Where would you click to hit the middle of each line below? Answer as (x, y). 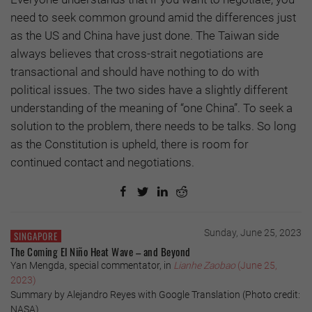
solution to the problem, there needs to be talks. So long (153, 126)
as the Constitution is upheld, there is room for (130, 144)
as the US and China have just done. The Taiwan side (145, 35)
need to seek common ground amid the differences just (153, 17)
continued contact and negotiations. (102, 162)
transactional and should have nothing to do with (135, 71)
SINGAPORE (36, 236)
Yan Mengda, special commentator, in (92, 265)
